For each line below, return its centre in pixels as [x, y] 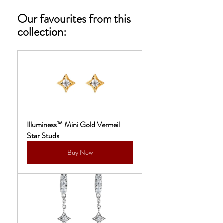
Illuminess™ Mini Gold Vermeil [74, 125]
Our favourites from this [75, 19]
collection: [43, 32]
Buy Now [80, 153]
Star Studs [43, 136]
